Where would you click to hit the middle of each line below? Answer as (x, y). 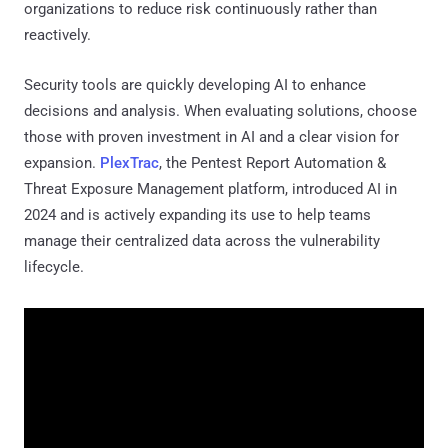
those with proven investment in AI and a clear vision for (211, 136)
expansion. (62, 162)
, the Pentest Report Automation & (272, 162)
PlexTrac (129, 162)
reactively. (57, 34)
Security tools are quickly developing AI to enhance (195, 84)
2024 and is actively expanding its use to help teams (197, 214)
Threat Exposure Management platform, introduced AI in (210, 188)
